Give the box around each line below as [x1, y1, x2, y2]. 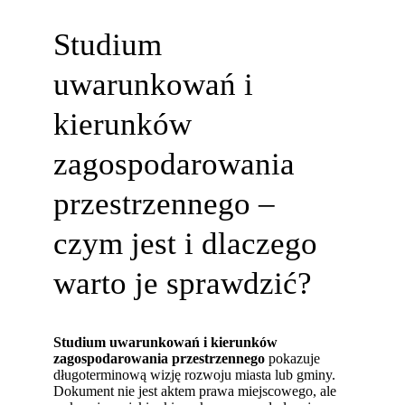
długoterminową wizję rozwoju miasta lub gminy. [53, 366, 336, 382]
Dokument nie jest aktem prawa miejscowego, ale [53, 382, 337, 399]
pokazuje [265, 350, 321, 366]
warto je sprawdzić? [53, 266, 313, 301]
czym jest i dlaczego [53, 226, 318, 261]
